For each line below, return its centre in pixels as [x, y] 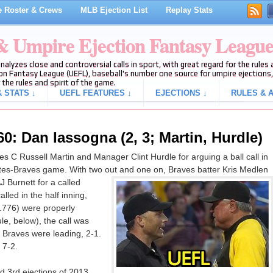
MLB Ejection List [114, 10]
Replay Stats [189, 10]
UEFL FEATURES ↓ [95, 93]
